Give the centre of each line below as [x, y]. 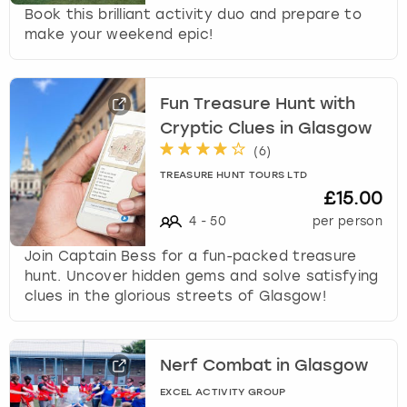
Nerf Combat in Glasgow [264, 366]
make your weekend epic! [119, 34]
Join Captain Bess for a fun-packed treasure [191, 256]
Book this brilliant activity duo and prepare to [194, 14]
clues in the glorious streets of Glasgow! [176, 296]
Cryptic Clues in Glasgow [266, 129]
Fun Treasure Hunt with [258, 104]
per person [347, 221]
